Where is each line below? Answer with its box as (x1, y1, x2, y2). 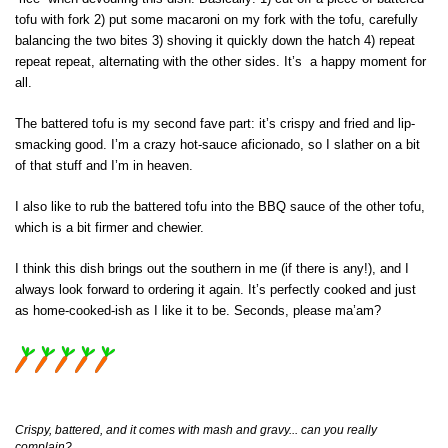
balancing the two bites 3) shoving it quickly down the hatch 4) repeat (15, 33, 415, 49)
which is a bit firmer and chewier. (15, 220, 204, 236)
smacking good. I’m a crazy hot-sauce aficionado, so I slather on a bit (15, 137, 420, 153)
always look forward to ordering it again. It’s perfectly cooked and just (15, 282, 416, 298)
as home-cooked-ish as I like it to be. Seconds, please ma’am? (15, 303, 381, 319)
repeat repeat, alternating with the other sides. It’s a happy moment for (15, 54, 426, 70)
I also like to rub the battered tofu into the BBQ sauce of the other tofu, (15, 199, 425, 215)
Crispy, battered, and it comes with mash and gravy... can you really (15, 423, 377, 438)
